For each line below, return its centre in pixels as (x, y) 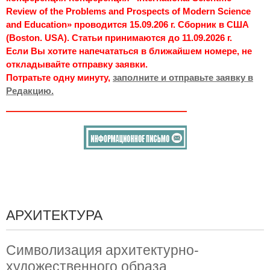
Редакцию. (30, 90)
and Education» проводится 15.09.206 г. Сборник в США (127, 24)
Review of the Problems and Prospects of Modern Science (128, 11)
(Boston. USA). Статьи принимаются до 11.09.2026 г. (119, 37)
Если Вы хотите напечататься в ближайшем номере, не (129, 51)
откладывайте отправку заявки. (77, 64)
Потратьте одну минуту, (59, 77)
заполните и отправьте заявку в (183, 77)
